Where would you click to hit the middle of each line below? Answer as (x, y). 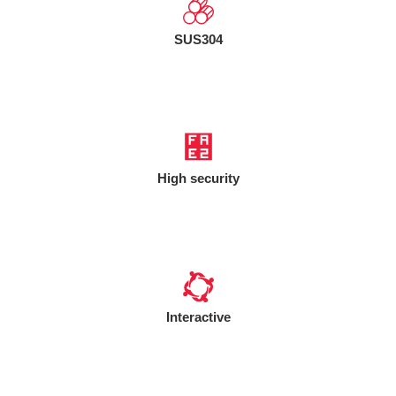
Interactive (198, 316)
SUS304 (198, 39)
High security (198, 178)
